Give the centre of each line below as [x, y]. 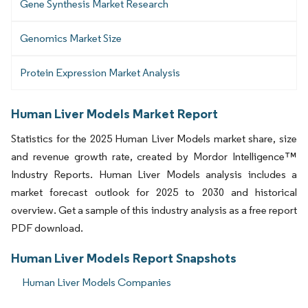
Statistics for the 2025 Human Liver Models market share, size [154, 139]
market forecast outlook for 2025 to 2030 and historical [154, 192]
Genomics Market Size [71, 38]
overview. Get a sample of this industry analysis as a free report [154, 210]
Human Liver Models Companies [97, 283]
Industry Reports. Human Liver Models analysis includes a [154, 175]
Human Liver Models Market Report [114, 114]
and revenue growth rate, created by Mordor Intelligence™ [154, 157]
